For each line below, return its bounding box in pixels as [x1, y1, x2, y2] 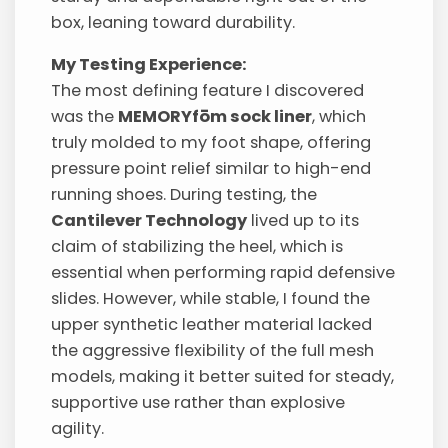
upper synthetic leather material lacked [51, 313, 373, 337]
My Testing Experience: [51, 53, 248, 77]
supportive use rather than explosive [51, 391, 346, 415]
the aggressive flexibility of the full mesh [51, 339, 375, 363]
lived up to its [247, 209, 360, 233]
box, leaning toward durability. [51, 10, 296, 34]
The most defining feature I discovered [51, 79, 365, 103]
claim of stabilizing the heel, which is [51, 235, 344, 259]
